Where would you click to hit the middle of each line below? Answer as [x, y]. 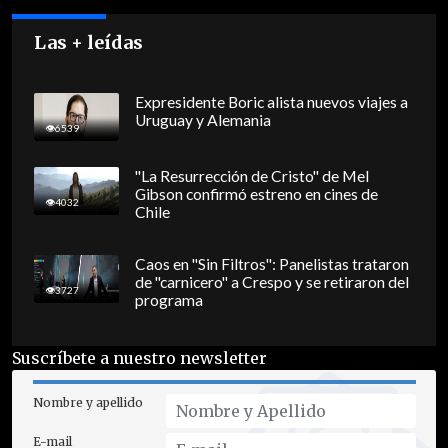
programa [168, 300]
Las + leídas [89, 43]
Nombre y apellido [87, 402]
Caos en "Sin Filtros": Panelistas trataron [271, 264]
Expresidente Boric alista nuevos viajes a [271, 102]
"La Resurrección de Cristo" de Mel [251, 176]
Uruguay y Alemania [202, 120]
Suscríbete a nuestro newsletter [139, 357]
